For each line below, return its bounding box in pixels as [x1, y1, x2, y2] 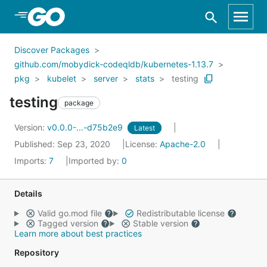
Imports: [14, 156, 49, 166]
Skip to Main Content [24, 10, 120, 22]
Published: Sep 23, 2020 [14, 139, 113, 149]
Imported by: [69, 156, 122, 166]
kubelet [47, 73, 76, 83]
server [94, 73, 118, 83]
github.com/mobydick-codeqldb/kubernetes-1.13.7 [14, 59, 213, 69]
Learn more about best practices [14, 228, 142, 238]
